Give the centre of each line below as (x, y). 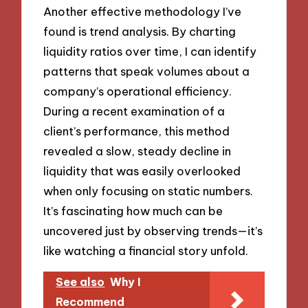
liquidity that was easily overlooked (142, 171)
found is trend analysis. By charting (140, 32)
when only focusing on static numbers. (148, 191)
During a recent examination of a (134, 111)
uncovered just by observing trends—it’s (153, 231)
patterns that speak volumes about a (147, 71)
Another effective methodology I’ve (143, 12)
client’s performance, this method (137, 131)
